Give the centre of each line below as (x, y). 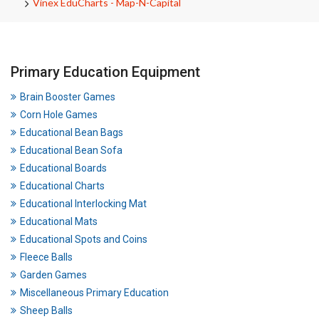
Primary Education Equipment (105, 72)
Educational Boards (63, 168)
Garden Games (53, 275)
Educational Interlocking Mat (83, 204)
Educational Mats (59, 221)
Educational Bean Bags (72, 132)
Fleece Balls (46, 257)
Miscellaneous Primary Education (94, 293)
